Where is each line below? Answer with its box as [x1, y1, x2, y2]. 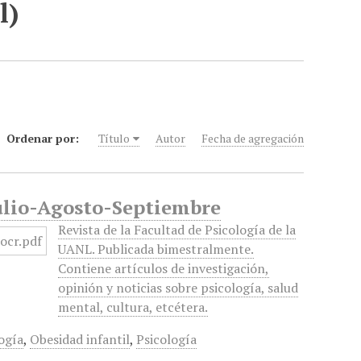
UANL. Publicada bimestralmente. [58, 240, 255, 258]
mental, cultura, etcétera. [58, 298, 209, 316]
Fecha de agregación [201, 131, 305, 146]
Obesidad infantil [30, 330, 131, 348]
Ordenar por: [6, 131, 83, 146]
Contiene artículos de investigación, [58, 259, 270, 277]
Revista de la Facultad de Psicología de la [58, 221, 297, 239]
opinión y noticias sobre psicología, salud [58, 279, 299, 297]
